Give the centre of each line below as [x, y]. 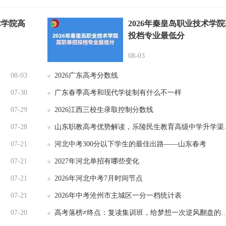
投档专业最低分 [156, 36]
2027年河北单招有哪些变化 [97, 161]
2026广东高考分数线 [86, 75]
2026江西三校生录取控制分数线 [104, 110]
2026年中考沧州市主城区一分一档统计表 [118, 195]
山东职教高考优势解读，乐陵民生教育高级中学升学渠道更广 [139, 127]
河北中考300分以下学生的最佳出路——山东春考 [130, 144]
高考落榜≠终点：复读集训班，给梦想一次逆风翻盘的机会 [138, 213]
